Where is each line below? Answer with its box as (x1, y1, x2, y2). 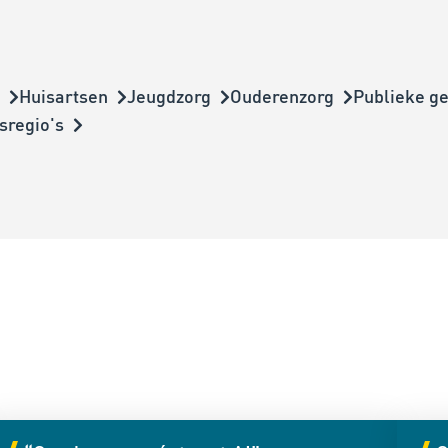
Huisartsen (19, 84, 108, 108)
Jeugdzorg (127, 84, 211, 108)
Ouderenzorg (230, 84, 334, 108)
